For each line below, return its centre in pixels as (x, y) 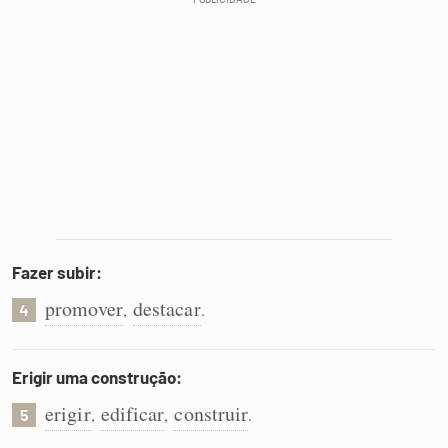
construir (211, 413)
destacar (166, 308)
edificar (132, 413)
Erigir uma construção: (97, 377)
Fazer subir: (57, 272)
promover (84, 308)
